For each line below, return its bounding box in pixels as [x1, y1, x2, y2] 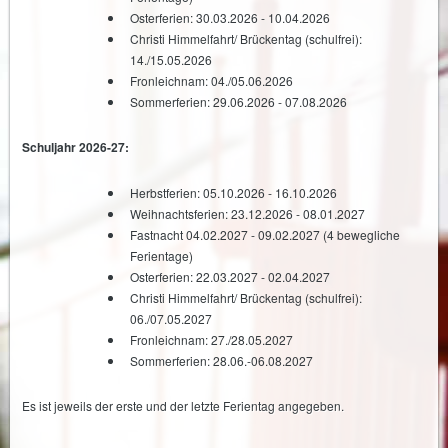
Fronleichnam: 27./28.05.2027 [130, 331, 293, 348]
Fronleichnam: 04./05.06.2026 [130, 72, 293, 89]
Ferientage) [130, 247, 193, 264]
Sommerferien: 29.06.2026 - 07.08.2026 [130, 93, 347, 110]
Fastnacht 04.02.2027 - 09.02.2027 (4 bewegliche [130, 226, 400, 243]
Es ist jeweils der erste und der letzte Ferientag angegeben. [22, 397, 344, 414]
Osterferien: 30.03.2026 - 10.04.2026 [130, 9, 330, 26]
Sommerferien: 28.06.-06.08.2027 [130, 352, 313, 369]
